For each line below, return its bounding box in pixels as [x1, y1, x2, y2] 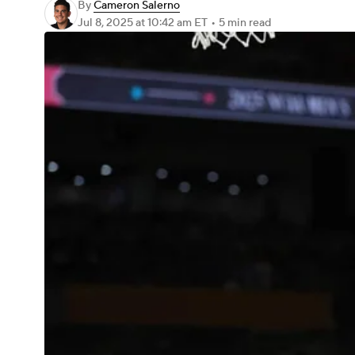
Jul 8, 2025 [78, 16, 136, 30]
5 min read [219, 16, 271, 30]
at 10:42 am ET [136, 16, 208, 30]
